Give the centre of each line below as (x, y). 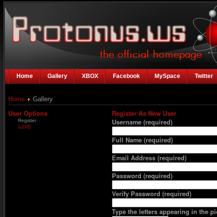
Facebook (126, 76)
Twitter (204, 76)
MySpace (167, 76)
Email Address (135, 158)
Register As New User (144, 113)
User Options (28, 113)
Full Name (128, 140)
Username (128, 122)
